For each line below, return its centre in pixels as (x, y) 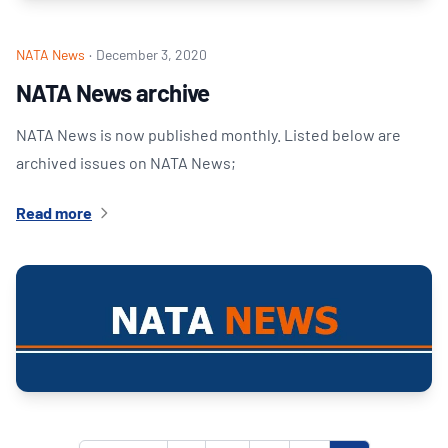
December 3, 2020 (151, 55)
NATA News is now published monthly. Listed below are (208, 135)
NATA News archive (113, 93)
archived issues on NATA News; (126, 163)
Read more (54, 213)
